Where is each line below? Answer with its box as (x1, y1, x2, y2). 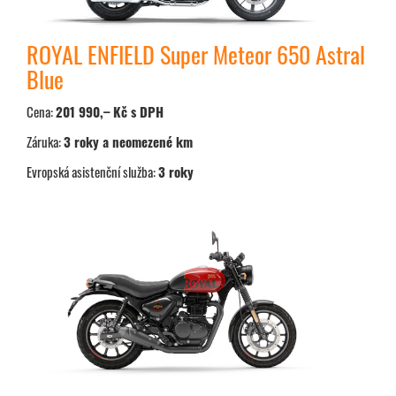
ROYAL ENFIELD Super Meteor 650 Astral (27, 37, 365, 72)
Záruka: (27, 132, 64, 152)
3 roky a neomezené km (64, 132, 193, 152)
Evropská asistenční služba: (27, 162, 158, 182)
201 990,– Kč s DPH (56, 102, 164, 122)
